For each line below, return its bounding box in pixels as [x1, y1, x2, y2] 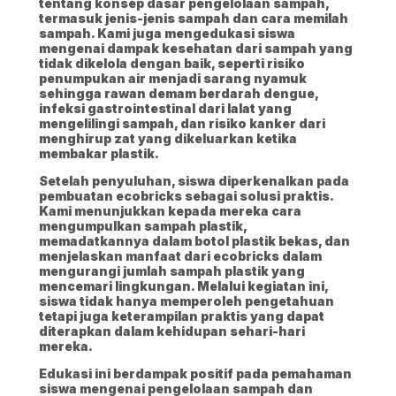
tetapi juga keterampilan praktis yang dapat [39, 308, 324, 324]
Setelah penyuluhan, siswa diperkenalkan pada [39, 173, 349, 189]
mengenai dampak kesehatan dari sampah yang [39, 41, 353, 57]
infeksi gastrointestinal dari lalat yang [39, 101, 292, 117]
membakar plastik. [39, 146, 159, 162]
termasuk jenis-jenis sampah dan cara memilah [39, 11, 348, 27]
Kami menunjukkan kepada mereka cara [39, 203, 301, 219]
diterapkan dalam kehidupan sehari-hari [39, 324, 305, 339]
